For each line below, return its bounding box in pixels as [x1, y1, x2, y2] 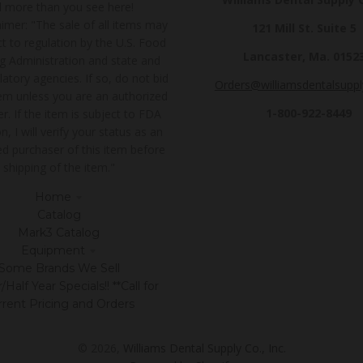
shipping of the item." [2, 159, 115, 175]
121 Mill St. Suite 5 [251, 19, 357, 36]
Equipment [21, 242, 86, 258]
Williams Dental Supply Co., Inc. [122, 340, 286, 356]
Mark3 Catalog [18, 224, 100, 240]
